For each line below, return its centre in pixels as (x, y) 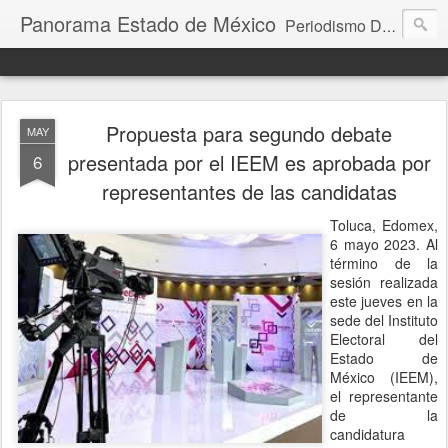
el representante (384, 396)
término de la (384, 263)
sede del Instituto (384, 320)
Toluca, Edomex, (384, 225)
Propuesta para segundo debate (249, 133)
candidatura (367, 434)
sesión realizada (384, 282)
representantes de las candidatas (249, 191)
